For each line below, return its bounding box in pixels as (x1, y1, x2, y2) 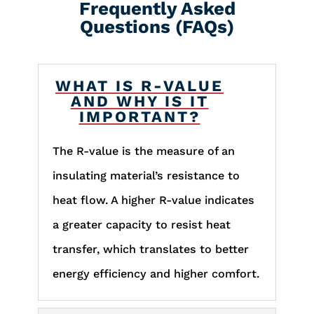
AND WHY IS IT (70, 92, 209, 110)
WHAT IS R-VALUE (55, 76, 224, 95)
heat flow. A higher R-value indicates (52, 193, 254, 207)
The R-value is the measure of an (52, 144, 235, 158)
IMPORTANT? (78, 107, 200, 125)
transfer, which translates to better (52, 242, 249, 256)
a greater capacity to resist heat (52, 217, 231, 231)
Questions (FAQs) (80, 15, 234, 37)
